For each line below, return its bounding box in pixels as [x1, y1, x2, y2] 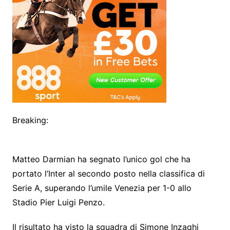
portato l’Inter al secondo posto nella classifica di [12, 168, 205, 179]
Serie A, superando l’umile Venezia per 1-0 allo [12, 183, 191, 193]
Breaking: [12, 115, 48, 125]
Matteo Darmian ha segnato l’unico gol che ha [12, 154, 190, 164]
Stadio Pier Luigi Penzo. [12, 197, 105, 207]
